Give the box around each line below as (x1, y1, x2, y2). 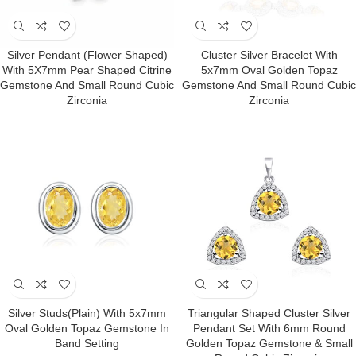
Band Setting (55, 337, 119, 350)
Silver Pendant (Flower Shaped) (6, 48, 168, 61)
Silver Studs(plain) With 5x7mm (8, 307, 166, 319)
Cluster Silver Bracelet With (200, 48, 338, 61)
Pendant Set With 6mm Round (192, 322, 346, 335)
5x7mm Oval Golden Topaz (200, 64, 338, 76)
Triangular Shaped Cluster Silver (188, 307, 350, 319)
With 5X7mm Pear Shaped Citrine (2, 64, 172, 76)
